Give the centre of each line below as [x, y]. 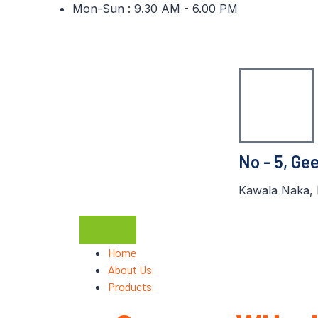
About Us [130, 270]
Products [130, 287]
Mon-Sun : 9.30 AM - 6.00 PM [155, 9]
